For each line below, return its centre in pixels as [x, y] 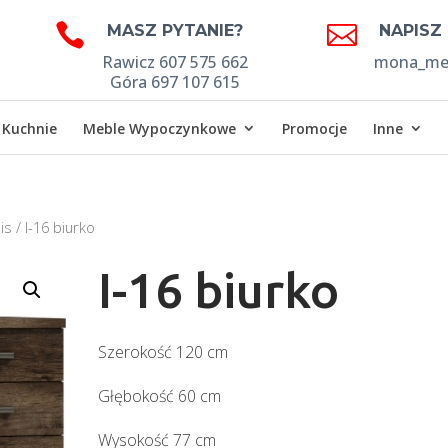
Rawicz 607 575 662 [174, 62]
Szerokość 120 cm [163, 351]
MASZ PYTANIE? [174, 30]
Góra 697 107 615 [174, 82]
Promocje [315, 128]
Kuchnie [30, 128]
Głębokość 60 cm [160, 395]
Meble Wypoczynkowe [160, 128]
